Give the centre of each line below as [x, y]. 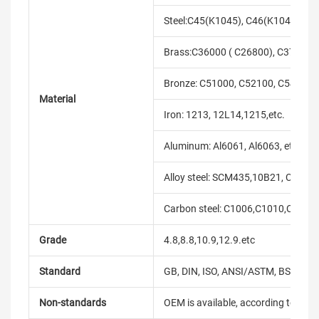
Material [57, 99]
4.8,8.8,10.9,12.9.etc [209, 240]
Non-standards [73, 303]
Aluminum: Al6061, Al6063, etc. [232, 146]
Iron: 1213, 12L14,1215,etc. [224, 115]
